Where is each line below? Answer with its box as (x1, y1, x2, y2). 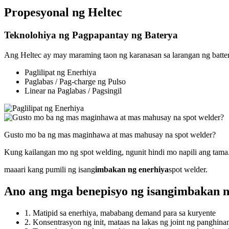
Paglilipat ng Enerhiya (25, 68, 96, 77)
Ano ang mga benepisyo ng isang (4, 184, 174, 198)
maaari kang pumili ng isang (4, 165, 95, 174)
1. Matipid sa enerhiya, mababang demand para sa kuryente (25, 208, 216, 217)
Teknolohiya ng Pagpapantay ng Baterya (4, 30, 178, 41)
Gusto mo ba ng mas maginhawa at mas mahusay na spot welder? (4, 130, 216, 140)
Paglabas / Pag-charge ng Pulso (25, 77, 126, 86)
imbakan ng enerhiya (95, 165, 169, 174)
